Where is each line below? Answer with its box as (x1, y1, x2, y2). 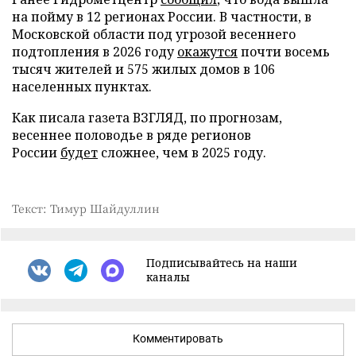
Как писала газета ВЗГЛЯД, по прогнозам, (12, 109, 282, 126)
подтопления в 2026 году (12, 43, 177, 60)
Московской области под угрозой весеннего (12, 25, 296, 43)
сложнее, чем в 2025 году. (98, 144, 266, 161)
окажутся (177, 43, 238, 60)
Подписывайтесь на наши (146, 255, 297, 270)
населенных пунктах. (12, 78, 152, 95)
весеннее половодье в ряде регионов (12, 126, 251, 144)
